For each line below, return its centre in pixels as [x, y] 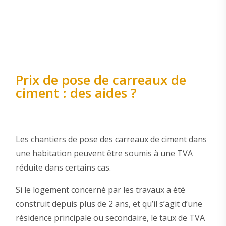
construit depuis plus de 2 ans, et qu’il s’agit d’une [109, 204]
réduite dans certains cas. [63, 167]
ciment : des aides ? [76, 93]
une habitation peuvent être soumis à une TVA [104, 153]
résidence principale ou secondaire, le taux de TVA [110, 218]
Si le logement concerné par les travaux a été [100, 189]
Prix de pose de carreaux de [101, 80]
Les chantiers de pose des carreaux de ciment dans [111, 139]
